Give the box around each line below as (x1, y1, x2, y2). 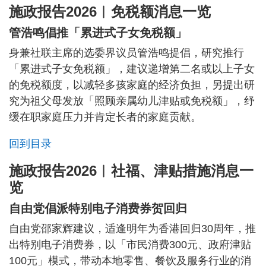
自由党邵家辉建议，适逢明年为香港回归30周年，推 (9, 223, 256, 235)
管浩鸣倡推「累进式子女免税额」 (9, 26, 187, 40)
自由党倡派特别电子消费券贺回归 (9, 202, 187, 216)
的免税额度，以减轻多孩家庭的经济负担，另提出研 (9, 79, 255, 91)
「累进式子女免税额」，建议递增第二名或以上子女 (9, 63, 255, 75)
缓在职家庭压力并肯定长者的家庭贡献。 (9, 111, 201, 123)
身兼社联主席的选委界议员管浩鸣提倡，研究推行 (9, 47, 244, 59)
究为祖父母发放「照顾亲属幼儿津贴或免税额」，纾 (9, 95, 255, 107)
